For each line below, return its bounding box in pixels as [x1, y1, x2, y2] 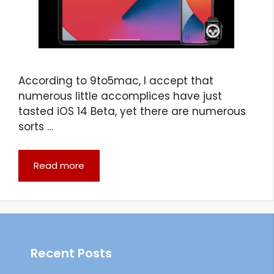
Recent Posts [31, 245, 112, 262]
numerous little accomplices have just [18, 88, 222, 103]
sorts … [18, 119, 53, 134]
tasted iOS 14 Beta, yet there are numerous [18, 103, 246, 119]
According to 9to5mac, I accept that [18, 73, 213, 88]
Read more [34, 159, 84, 172]
